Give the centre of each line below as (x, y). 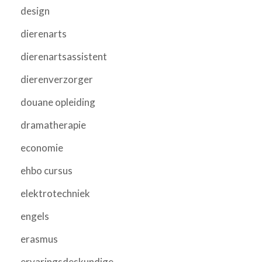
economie (42, 148)
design (35, 11)
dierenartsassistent (64, 57)
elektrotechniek (55, 194)
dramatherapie (53, 125)
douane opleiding (58, 102)
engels (35, 216)
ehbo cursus (46, 171)
